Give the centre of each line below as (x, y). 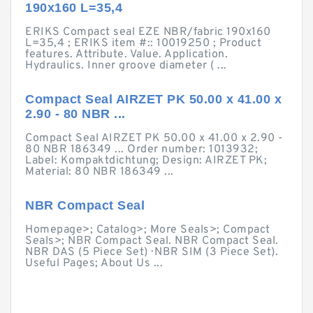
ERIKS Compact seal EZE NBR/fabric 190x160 (148, 32)
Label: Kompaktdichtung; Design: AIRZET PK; (146, 161)
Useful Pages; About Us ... (94, 263)
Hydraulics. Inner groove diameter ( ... (126, 66)
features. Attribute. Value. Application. (126, 54)
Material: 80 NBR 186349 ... (100, 172)
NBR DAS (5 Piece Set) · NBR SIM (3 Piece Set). (152, 252)
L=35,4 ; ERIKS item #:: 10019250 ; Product (143, 43)
